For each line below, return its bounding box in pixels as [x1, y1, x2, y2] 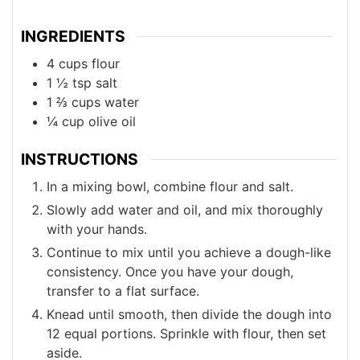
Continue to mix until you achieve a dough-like [47, 243, 331, 260]
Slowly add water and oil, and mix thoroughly [47, 201, 323, 218]
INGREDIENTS [21, 27, 125, 47]
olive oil [88, 113, 136, 129]
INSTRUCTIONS [21, 149, 138, 170]
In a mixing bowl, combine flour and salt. [47, 178, 293, 194]
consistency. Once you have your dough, [47, 263, 293, 280]
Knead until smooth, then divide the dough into [47, 305, 332, 322]
